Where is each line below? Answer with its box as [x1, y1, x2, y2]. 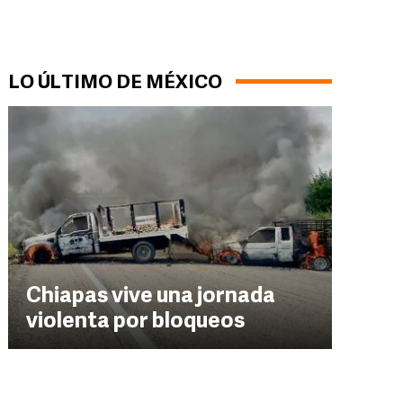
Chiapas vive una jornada [26, 286, 275, 308]
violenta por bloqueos [26, 311, 245, 333]
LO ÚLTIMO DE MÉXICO [8, 74, 222, 93]
